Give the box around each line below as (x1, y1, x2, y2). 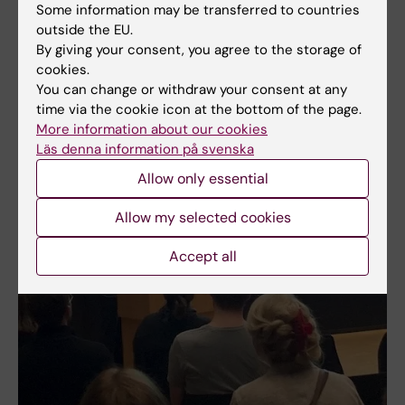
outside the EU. (36, 21, 133, 39)
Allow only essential (137, 169, 268, 188)
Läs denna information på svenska (36, 140, 254, 158)
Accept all (168, 247, 237, 266)
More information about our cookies (36, 120, 268, 138)
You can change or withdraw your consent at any (36, 80, 347, 99)
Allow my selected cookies (114, 208, 291, 227)
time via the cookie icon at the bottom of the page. (36, 100, 362, 118)
